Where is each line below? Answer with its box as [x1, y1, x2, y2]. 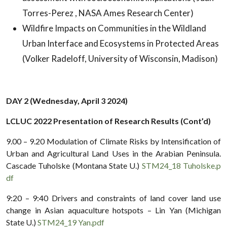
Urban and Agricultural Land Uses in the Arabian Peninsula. [6, 148, 221, 158]
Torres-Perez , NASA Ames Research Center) [22, 7, 194, 18]
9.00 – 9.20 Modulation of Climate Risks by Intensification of [6, 136, 221, 146]
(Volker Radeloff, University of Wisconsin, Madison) [22, 53, 218, 64]
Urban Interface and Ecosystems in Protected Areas [22, 37, 219, 49]
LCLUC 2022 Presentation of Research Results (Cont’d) [6, 116, 211, 126]
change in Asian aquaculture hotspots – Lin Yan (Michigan [6, 205, 221, 215]
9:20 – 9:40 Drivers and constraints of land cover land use [6, 193, 221, 203]
